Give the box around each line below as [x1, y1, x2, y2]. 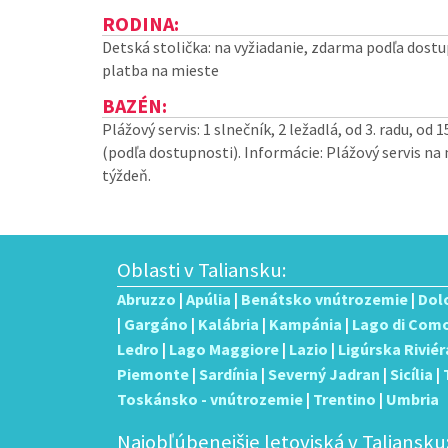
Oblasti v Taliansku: [117, 257, 287, 283]
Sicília [390, 364, 433, 384]
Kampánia [269, 314, 342, 334]
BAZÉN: [102, 93, 167, 118]
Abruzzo [117, 289, 176, 309]
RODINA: [102, 11, 179, 36]
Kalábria [198, 314, 259, 334]
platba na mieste [102, 60, 219, 80]
